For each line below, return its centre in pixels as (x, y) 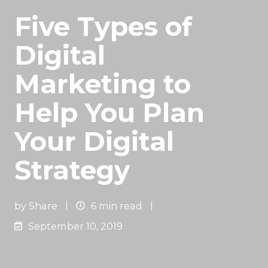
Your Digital (94, 141)
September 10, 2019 (76, 226)
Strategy (72, 170)
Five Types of (103, 26)
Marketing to (103, 83)
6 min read (116, 205)
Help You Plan (109, 112)
